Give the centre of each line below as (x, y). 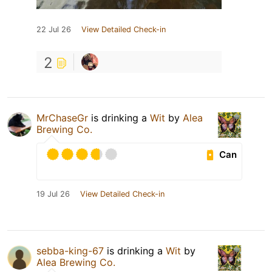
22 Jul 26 (54, 30)
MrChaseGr (62, 118)
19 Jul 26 (53, 194)
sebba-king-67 (70, 251)
